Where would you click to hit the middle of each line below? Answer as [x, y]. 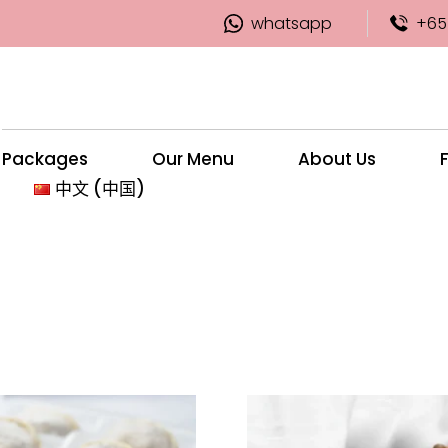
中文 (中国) [100, 188]
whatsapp [291, 23]
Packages [45, 158]
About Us [337, 158]
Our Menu [193, 158]
